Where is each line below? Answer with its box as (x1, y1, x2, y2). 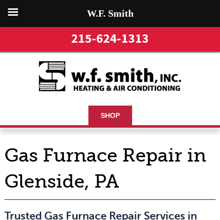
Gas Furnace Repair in (4, 145, 206, 166)
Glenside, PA (4, 171, 119, 192)
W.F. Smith (86, 8, 134, 19)
